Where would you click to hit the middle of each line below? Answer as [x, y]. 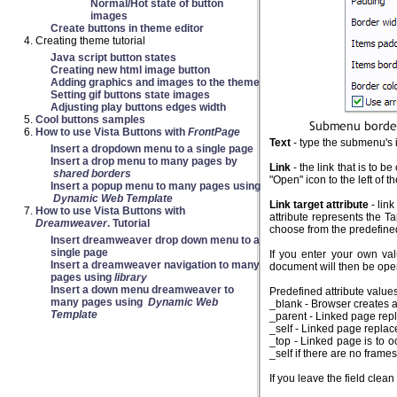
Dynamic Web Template [112, 198]
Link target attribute [319, 205]
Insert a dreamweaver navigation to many [155, 265]
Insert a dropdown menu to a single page [152, 149]
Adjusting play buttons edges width [138, 107]
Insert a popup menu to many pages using [156, 186]
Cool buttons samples [90, 120]
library [131, 277]
